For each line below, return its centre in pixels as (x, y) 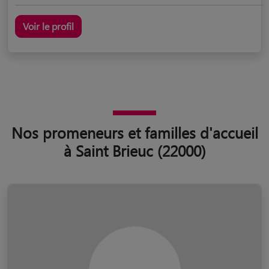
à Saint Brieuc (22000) (134, 150)
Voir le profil (48, 26)
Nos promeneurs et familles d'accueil (134, 132)
